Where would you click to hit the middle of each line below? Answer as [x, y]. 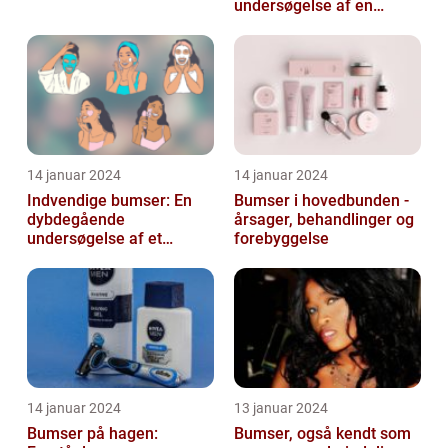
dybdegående [76, 220]
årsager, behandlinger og [324, 220]
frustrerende [72, 277]
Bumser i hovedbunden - [321, 201]
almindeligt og [78, 258]
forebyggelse [281, 239]
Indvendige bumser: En [109, 201]
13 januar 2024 [281, 408]
